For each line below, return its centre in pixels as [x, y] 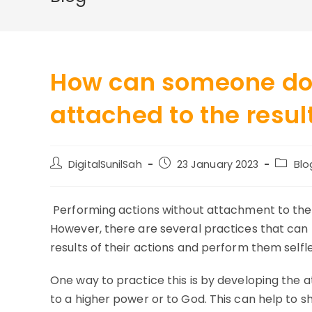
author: [67, 178]
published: [182, 178]
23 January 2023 [218, 164]
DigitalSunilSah [105, 164]
